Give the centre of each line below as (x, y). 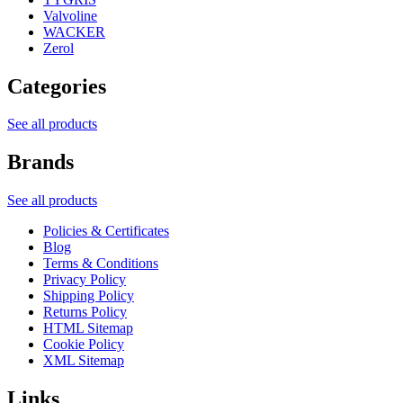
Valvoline (70, 15)
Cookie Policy (84, 345)
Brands (40, 162)
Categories (57, 86)
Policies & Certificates (106, 231)
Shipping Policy (89, 296)
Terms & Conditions (101, 264)
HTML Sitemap (88, 328)
